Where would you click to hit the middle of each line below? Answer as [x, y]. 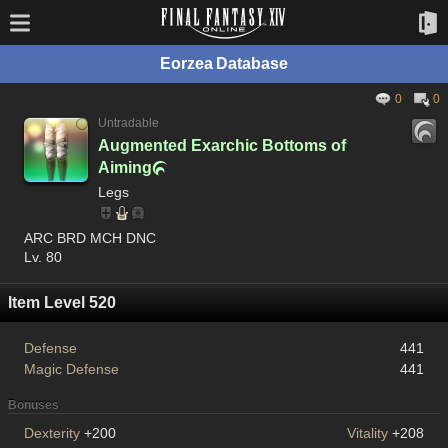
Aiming [125, 167]
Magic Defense [71, 368]
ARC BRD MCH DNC [90, 237]
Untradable [128, 123]
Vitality [368, 432]
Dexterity [52, 432]
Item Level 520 [62, 302]
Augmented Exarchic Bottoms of [222, 145]
